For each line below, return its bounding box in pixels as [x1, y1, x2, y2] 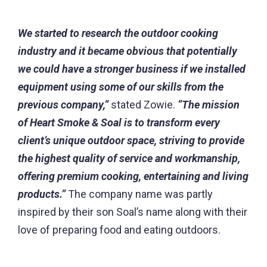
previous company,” [18, 98, 108, 111]
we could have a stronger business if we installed [18, 63, 246, 76]
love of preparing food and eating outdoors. [18, 223, 223, 237]
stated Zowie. [108, 98, 178, 111]
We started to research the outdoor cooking [18, 27, 218, 40]
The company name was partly [66, 188, 213, 201]
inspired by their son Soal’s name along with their [18, 206, 247, 219]
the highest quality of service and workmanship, [18, 152, 240, 165]
